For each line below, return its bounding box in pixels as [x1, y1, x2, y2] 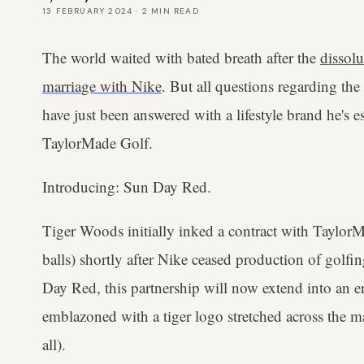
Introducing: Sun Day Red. [42, 176, 211, 197]
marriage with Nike [42, 76, 162, 96]
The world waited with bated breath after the [42, 47, 320, 67]
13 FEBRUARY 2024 [42, 6, 133, 16]
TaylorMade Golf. [42, 132, 153, 153]
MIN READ [148, 6, 199, 16]
